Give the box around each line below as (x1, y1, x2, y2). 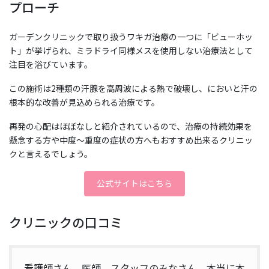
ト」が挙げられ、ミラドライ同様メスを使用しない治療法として (9, 44, 253, 57)
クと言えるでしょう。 (9, 148, 92, 160)
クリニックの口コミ (9, 213, 122, 232)
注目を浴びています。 (9, 58, 92, 71)
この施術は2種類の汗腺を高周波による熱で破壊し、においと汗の (9, 82, 258, 95)
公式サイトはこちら (97, 177, 172, 190)
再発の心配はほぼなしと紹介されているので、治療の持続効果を (9, 120, 252, 133)
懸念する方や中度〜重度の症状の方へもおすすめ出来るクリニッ (9, 134, 253, 147)
